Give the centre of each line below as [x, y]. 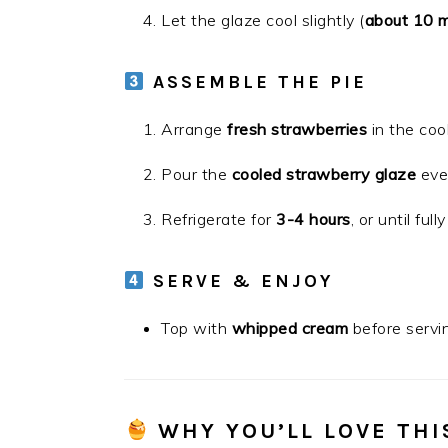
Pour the [196, 174]
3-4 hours [313, 219]
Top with [196, 328]
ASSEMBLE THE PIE [259, 82]
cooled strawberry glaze [323, 174]
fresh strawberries [297, 129]
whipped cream [289, 328]
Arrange [194, 129]
